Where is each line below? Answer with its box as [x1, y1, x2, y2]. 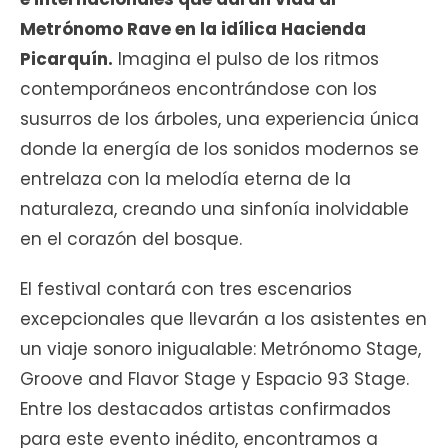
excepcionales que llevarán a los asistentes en [20, 307, 427, 332]
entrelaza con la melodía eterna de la [20, 167, 351, 192]
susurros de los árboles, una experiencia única [20, 107, 419, 132]
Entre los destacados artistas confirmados [20, 397, 391, 422]
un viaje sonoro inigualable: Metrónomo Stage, [20, 337, 421, 362]
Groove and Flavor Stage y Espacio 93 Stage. [20, 367, 409, 392]
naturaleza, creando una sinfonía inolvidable [20, 197, 409, 222]
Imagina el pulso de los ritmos [113, 47, 379, 72]
